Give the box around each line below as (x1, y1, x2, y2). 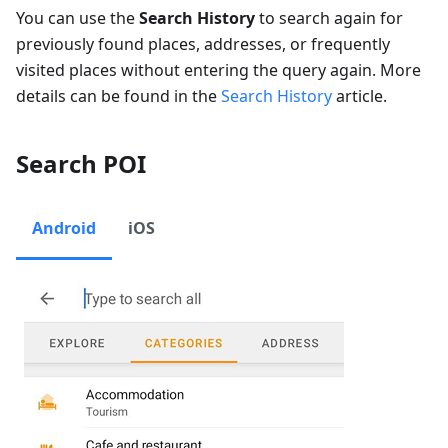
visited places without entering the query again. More (16, 58, 421, 81)
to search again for (255, 6, 403, 29)
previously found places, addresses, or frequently (16, 32, 390, 55)
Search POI (16, 146, 146, 180)
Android (32, 216, 96, 239)
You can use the (16, 6, 139, 29)
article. (332, 84, 387, 107)
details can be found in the (16, 84, 221, 107)
